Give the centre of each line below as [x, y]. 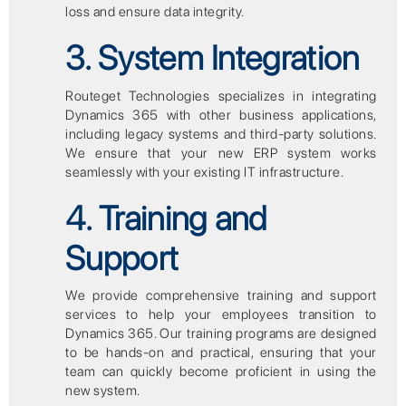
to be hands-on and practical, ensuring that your [221, 353]
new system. [103, 391]
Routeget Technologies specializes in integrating [221, 96]
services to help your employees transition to [221, 315]
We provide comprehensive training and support [221, 296]
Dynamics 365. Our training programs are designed [221, 334]
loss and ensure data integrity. [155, 11]
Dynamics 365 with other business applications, [221, 115]
